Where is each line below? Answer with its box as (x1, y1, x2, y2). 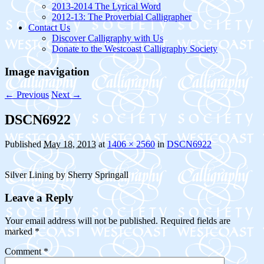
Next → (51, 89, 81, 100)
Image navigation (5, 65, 90, 78)
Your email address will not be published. (5, 215, 158, 226)
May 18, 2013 (44, 139, 96, 150)
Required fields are (160, 215, 230, 226)
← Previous (5, 89, 49, 100)
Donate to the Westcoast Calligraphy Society (52, 44, 217, 54)
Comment (5, 246, 44, 256)
